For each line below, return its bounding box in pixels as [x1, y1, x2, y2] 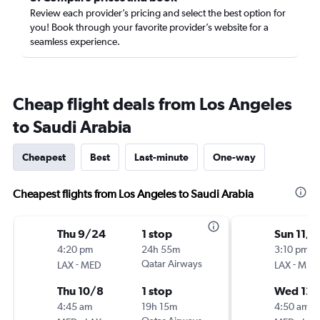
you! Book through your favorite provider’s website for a [30, 21, 269, 33]
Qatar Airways [141, 258, 202, 269]
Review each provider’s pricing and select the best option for [30, 7, 286, 19]
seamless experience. [30, 36, 120, 47]
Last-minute [134, 151, 189, 163]
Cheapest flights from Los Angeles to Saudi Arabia [13, 187, 254, 201]
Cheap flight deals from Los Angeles [13, 94, 292, 114]
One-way [213, 151, 256, 163]
